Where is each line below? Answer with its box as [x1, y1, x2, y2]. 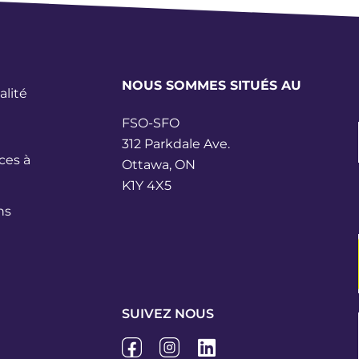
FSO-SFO [121, 115, 179, 131]
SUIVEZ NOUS [121, 305, 214, 321]
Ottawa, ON [121, 157, 196, 173]
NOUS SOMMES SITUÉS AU [121, 77, 301, 93]
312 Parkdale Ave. [121, 136, 230, 152]
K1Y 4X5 [121, 178, 171, 194]
